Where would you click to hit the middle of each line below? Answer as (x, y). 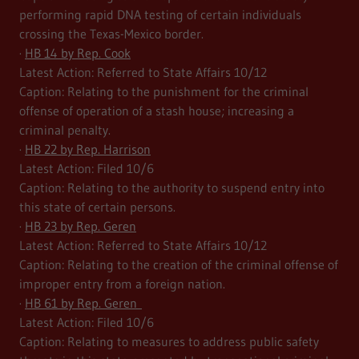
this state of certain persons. (97, 207)
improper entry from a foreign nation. (122, 284)
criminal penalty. (65, 130)
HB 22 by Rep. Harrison (88, 149)
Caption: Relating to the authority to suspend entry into (172, 188)
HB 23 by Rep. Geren (81, 226)
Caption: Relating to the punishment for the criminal (164, 92)
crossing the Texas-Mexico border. (111, 34)
